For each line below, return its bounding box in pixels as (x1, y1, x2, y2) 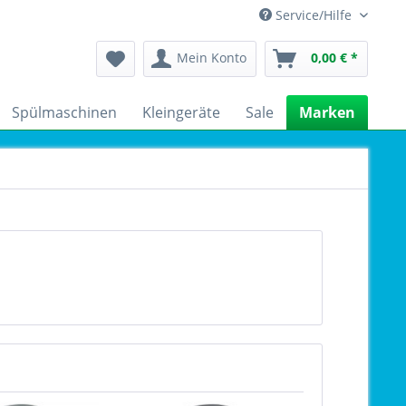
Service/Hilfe (272, 6, 355, 24)
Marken (299, 102, 355, 122)
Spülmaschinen (12, 102, 117, 122)
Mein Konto (177, 49, 246, 66)
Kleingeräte (142, 102, 220, 122)
